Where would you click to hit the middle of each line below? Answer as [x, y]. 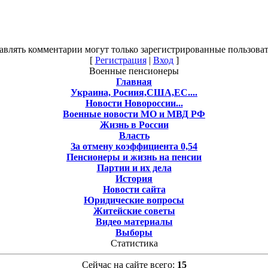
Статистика [134, 243]
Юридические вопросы [134, 200]
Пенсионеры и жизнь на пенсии [134, 157]
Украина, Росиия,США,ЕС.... [134, 92]
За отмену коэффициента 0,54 [134, 146]
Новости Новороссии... [134, 103]
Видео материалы [134, 221]
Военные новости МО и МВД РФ [134, 114]
